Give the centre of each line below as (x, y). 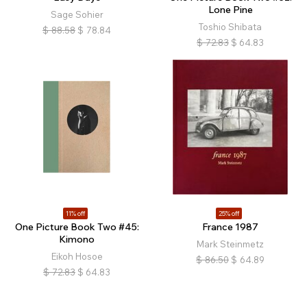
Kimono (77, 240)
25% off (229, 214)
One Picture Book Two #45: (77, 227)
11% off (75, 214)
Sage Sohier (77, 15)
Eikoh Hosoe (77, 257)
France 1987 (230, 227)
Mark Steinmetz (230, 244)
